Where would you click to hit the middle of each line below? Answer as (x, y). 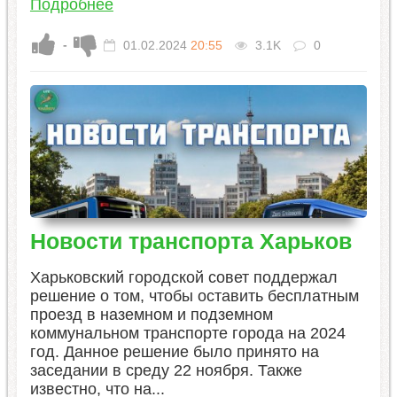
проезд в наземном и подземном (151, 314)
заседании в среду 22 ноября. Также (166, 370)
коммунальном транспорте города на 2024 (187, 333)
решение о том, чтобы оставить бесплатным (194, 296)
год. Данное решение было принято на (174, 351)
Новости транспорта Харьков (191, 241)
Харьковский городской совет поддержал (183, 277)
